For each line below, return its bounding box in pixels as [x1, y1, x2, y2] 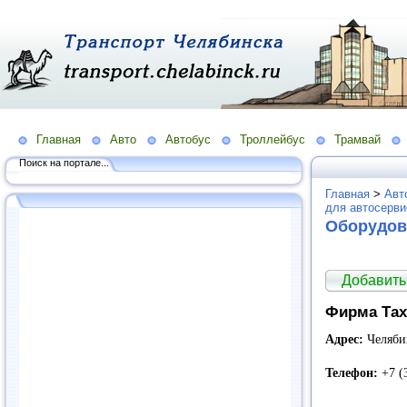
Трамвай [334, 132, 381, 146]
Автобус [165, 132, 211, 146]
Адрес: [325, 333, 363, 347]
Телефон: [325, 366, 378, 381]
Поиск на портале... [19, 156, 109, 168]
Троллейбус [240, 132, 305, 146]
